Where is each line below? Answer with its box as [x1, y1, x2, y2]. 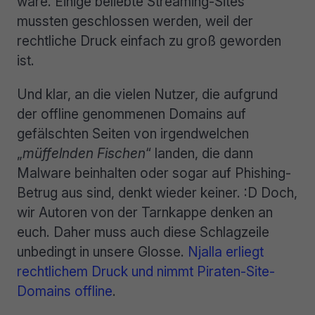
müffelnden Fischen [22, 144, 146, 162]
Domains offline [17, 282, 112, 300]
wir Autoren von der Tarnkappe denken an [17, 203, 273, 221]
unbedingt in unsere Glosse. [17, 243, 188, 260]
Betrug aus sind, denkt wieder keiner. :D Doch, [17, 184, 297, 201]
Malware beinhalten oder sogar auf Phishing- [17, 164, 291, 181]
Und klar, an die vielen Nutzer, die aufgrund [17, 85, 278, 103]
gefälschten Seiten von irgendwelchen [17, 124, 249, 142]
